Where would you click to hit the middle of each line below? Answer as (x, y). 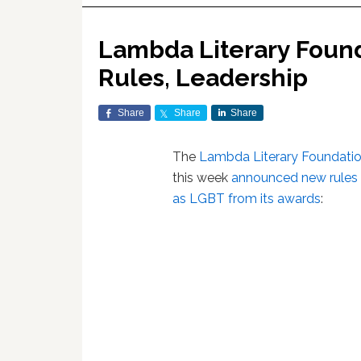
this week (202, 178)
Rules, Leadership (203, 78)
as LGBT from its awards (247, 199)
